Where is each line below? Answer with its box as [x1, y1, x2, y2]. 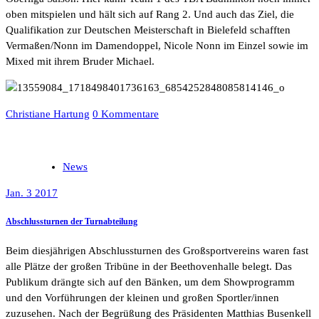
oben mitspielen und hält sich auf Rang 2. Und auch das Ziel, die [6, 8, 294, 20]
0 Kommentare [93, 108, 159, 120]
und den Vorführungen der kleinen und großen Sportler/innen [6, 292, 279, 304]
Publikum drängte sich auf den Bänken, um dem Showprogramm [6, 276, 295, 288]
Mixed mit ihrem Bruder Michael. [6, 55, 155, 67]
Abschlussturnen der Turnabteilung [6, 216, 137, 227]
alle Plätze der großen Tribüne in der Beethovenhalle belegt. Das [6, 261, 292, 273]
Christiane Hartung [6, 108, 90, 120]
